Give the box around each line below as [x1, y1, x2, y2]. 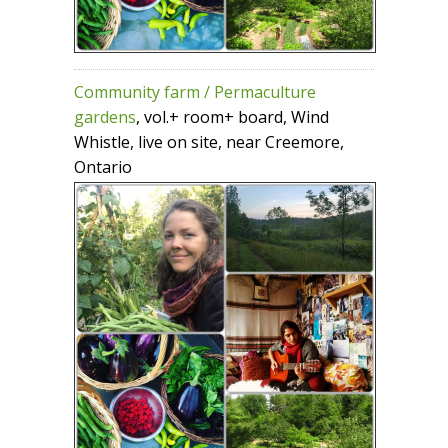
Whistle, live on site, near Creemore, [74, 131, 344, 154]
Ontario [74, 156, 132, 179]
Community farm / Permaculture [74, 81, 316, 104]
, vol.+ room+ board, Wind [136, 106, 329, 129]
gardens [74, 106, 136, 129]
